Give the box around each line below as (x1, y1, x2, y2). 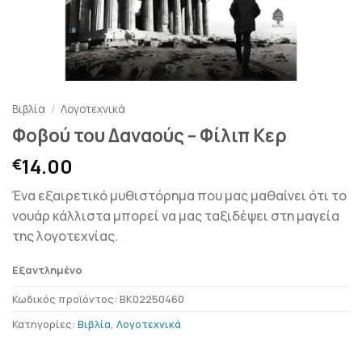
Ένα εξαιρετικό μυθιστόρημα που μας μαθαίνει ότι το (12, 186, 347, 204)
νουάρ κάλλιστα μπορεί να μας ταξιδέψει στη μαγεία (12, 206, 339, 225)
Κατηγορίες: (12, 317, 78, 332)
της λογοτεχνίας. (12, 226, 118, 245)
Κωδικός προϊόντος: (12, 292, 120, 307)
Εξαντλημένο (12, 262, 82, 277)
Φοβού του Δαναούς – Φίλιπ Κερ (12, 122, 287, 148)
